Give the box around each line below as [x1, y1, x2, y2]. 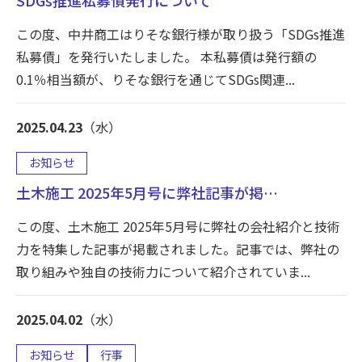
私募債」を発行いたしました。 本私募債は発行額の [16, 47, 317, 67]
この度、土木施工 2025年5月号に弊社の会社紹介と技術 [16, 217, 340, 237]
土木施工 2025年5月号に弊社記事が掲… [16, 182, 278, 204]
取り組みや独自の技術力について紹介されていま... [16, 262, 310, 282]
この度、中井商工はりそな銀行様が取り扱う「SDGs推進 [16, 24, 345, 44]
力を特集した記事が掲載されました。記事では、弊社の [16, 239, 339, 259]
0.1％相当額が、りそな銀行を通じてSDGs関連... [16, 69, 295, 90]
